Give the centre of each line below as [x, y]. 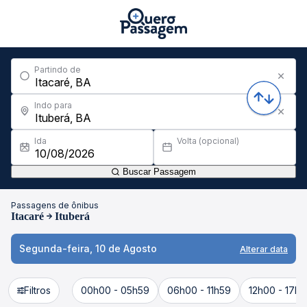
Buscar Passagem [158, 172]
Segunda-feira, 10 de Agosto [88, 248]
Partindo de [58, 70]
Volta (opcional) [208, 141]
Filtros [37, 290]
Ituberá [72, 216]
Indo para [53, 105]
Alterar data [264, 249]
